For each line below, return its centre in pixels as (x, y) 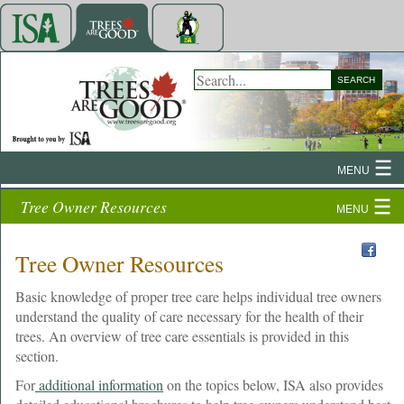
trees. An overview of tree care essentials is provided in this (182, 335)
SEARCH (356, 80)
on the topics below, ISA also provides (273, 384)
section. (37, 355)
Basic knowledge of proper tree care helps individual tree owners (198, 296)
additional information (101, 384)
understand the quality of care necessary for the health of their (189, 316)
